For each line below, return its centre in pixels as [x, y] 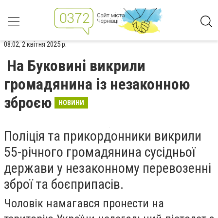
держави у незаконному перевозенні [108, 168]
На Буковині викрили [76, 66]
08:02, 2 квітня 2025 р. [35, 44]
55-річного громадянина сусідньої [100, 152]
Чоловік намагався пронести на [84, 203]
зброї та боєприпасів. [64, 184]
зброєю [28, 103]
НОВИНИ [71, 103]
